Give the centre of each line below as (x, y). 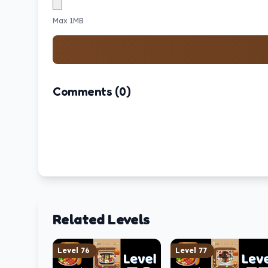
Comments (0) (92, 92)
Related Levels (101, 219)
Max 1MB (68, 21)
